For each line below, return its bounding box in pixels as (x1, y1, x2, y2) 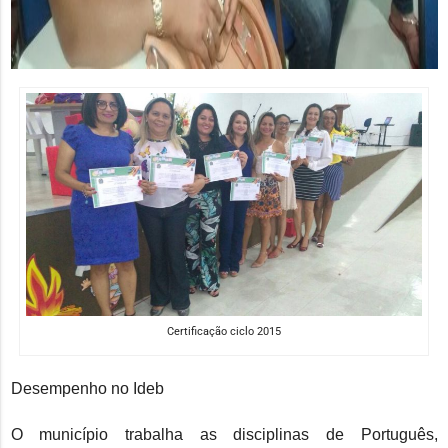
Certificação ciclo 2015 (167, 324, 281, 338)
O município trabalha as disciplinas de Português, (10, 425, 438, 443)
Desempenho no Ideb (10, 379, 164, 397)
